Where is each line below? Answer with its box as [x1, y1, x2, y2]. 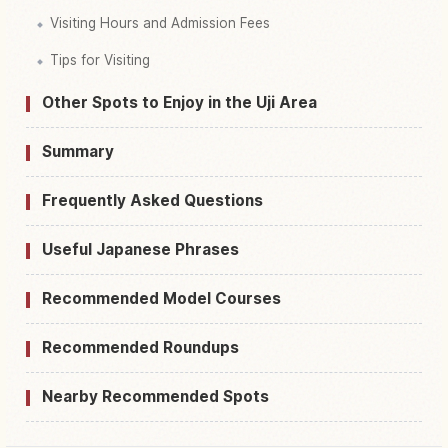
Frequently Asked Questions [42, 191, 263, 211]
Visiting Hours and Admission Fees [50, 15, 270, 32]
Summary [42, 142, 114, 162]
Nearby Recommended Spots [42, 387, 269, 407]
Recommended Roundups [42, 338, 239, 358]
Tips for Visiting [50, 52, 150, 69]
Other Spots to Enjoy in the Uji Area [42, 93, 317, 113]
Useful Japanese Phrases [42, 240, 239, 260]
